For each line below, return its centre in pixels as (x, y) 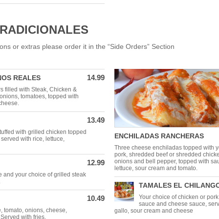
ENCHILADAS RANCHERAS (159, 136)
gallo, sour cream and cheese (154, 211)
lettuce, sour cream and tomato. (156, 168)
